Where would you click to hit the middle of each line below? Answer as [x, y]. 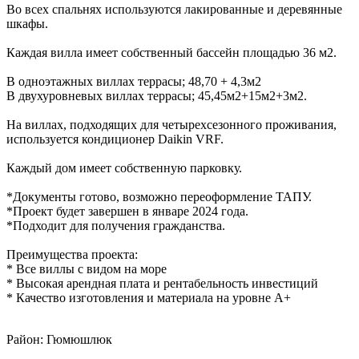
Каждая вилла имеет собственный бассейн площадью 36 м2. [171, 52]
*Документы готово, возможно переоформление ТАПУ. [159, 196]
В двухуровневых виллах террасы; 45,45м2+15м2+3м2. [157, 95]
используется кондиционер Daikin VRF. [115, 139]
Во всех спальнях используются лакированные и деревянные [174, 9]
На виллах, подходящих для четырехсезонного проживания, [171, 124]
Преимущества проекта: [72, 254]
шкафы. [27, 23]
